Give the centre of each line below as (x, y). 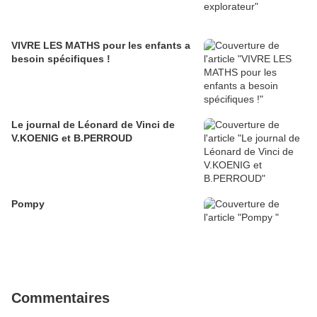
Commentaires (60, 298)
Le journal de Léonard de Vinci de (93, 125)
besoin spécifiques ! (61, 59)
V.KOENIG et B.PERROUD (72, 138)
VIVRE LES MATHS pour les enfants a (101, 46)
